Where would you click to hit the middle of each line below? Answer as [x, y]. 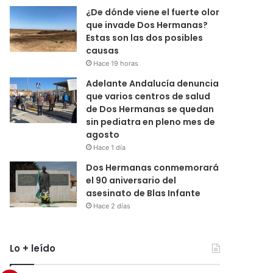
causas [103, 50]
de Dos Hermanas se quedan [150, 109]
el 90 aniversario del [131, 180]
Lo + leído [33, 248]
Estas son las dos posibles [145, 37]
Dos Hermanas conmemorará [153, 167]
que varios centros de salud [148, 96]
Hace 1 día [110, 147]
